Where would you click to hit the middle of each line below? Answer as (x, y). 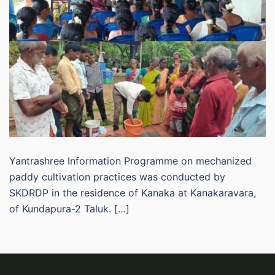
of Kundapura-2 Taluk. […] (69, 208)
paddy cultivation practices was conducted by (117, 176)
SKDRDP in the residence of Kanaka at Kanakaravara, (133, 192)
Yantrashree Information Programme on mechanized (130, 161)
